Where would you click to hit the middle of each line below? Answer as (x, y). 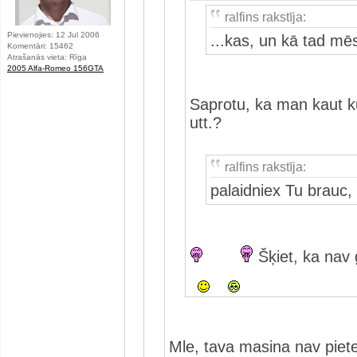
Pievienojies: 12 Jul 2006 (53, 35)
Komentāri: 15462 (40, 46)
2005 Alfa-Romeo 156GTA (55, 68)
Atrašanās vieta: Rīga (47, 57)
